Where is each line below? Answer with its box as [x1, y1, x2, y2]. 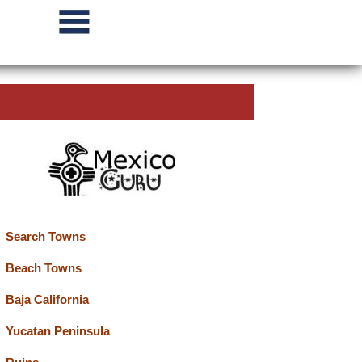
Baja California [5, 293, 89, 306]
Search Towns [5, 229, 86, 243]
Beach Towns [5, 261, 82, 275]
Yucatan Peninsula [5, 324, 110, 338]
